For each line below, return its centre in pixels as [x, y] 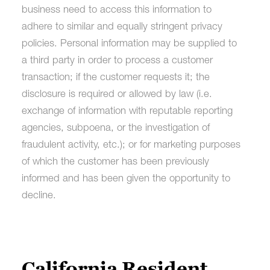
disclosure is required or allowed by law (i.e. [117, 95]
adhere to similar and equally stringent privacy [122, 27]
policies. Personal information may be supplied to [129, 44]
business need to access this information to [116, 10]
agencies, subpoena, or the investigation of [115, 128]
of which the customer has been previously [115, 162]
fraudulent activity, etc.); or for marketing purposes [131, 145]
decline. [39, 196]
